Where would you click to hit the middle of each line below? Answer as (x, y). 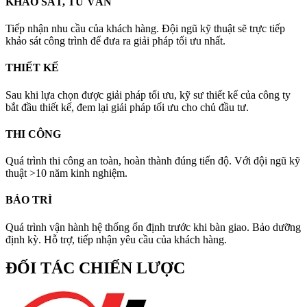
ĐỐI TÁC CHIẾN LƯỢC (95, 268)
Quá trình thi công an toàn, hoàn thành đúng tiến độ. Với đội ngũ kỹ (153, 161)
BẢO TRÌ (29, 200)
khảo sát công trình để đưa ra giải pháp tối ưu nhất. (115, 40)
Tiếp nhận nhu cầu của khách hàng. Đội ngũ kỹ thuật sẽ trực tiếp (145, 28)
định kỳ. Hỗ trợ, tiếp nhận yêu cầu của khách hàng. (116, 239)
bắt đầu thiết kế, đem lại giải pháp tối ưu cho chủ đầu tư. (127, 107)
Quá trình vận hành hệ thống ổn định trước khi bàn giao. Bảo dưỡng (153, 227)
